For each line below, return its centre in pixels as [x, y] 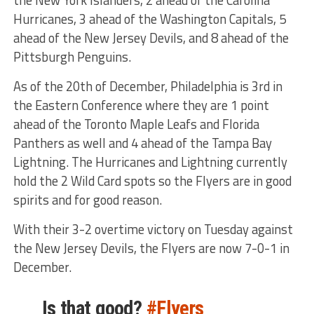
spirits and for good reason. [87, 199]
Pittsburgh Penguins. [72, 56]
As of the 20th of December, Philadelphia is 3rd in [148, 86]
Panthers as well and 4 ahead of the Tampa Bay [142, 143]
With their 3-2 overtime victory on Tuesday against [153, 229]
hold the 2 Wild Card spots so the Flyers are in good [152, 180]
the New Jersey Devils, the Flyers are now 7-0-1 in [151, 248]
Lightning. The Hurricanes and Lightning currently [150, 162]
